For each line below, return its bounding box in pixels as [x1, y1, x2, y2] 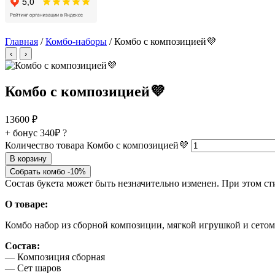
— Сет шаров [5, 262, 61, 273]
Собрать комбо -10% [10, 166, 86, 176]
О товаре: [5, 198, 48, 209]
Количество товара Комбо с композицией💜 [5, 139, 188, 150]
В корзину [10, 153, 47, 163]
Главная [5, 36, 38, 47]
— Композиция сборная [5, 251, 105, 262]
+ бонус [5, 127, 40, 138]
